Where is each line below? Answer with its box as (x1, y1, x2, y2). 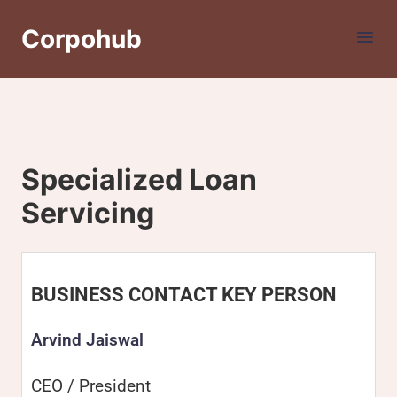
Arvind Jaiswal (31, 330, 144, 350)
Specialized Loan (21, 162, 257, 197)
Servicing (21, 196, 154, 230)
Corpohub (21, 24, 142, 54)
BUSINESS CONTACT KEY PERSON (31, 284, 337, 306)
